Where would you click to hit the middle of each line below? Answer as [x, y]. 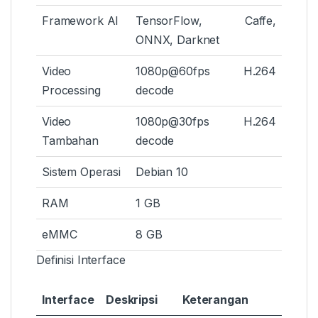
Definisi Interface [81, 260]
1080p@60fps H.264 [206, 71]
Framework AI [81, 21]
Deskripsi [132, 300]
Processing [71, 91]
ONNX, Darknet [178, 40]
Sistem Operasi [82, 172]
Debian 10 [162, 172]
